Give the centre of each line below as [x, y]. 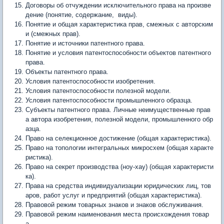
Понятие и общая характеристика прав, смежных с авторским [119, 24]
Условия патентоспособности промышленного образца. [109, 100]
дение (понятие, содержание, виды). [81, 15]
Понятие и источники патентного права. [85, 43]
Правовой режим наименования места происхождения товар [117, 214]
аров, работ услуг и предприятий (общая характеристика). [114, 195]
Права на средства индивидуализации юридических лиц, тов [118, 186]
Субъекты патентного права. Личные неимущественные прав [118, 110]
